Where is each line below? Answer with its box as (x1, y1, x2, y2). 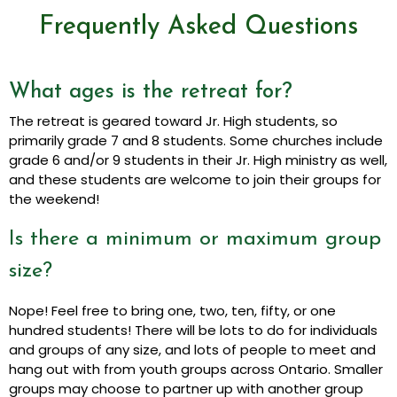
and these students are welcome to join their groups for (9, 170, 381, 190)
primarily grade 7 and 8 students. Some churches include (9, 131, 383, 151)
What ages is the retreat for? (9, 82, 292, 104)
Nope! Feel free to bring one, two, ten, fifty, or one (9, 301, 336, 321)
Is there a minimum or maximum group (9, 229, 381, 251)
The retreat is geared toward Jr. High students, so (9, 112, 338, 131)
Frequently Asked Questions (39, 14, 358, 41)
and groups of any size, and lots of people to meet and (9, 340, 376, 360)
